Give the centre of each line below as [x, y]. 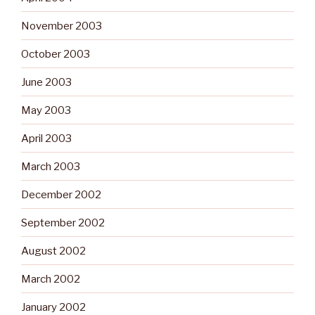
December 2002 [61, 194]
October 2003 [56, 54]
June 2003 [46, 82]
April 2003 [46, 138]
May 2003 [46, 110]
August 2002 [53, 251]
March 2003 [51, 166]
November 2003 [62, 26]
